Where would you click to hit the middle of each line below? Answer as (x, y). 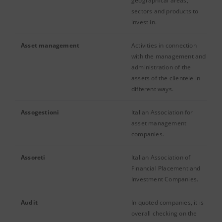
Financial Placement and (166, 168)
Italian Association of (161, 157)
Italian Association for (162, 112)
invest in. (144, 22)
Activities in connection (164, 45)
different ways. (152, 89)
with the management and (169, 56)
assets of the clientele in (166, 78)
